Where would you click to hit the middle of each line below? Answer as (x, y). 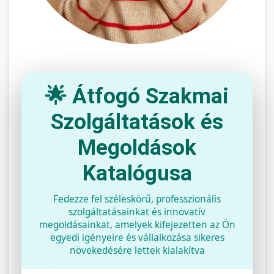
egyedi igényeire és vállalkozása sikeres (137, 237)
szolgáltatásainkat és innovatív (137, 212)
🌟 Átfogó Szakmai (137, 96)
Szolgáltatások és (137, 122)
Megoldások (137, 147)
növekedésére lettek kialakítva (137, 250)
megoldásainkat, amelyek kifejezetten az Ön (137, 224)
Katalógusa (137, 173)
